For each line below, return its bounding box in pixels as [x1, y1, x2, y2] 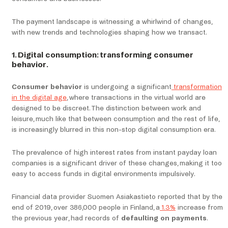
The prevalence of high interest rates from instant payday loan [12, 149, 217, 157]
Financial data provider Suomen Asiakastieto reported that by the [12, 193, 222, 201]
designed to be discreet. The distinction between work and [12, 104, 201, 112]
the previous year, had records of [12, 214, 121, 222]
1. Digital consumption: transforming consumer [12, 50, 193, 60]
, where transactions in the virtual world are [67, 94, 206, 102]
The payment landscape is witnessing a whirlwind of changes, [12, 18, 212, 26]
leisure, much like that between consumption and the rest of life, [12, 115, 219, 123]
